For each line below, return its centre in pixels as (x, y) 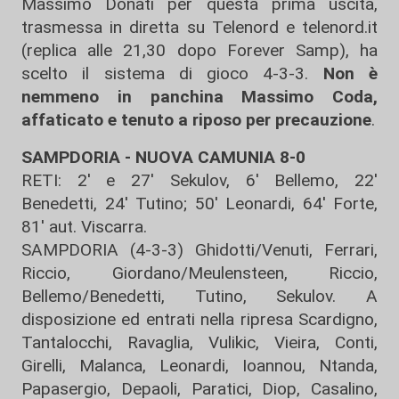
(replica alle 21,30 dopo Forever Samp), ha (199, 50)
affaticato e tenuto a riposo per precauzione (196, 120)
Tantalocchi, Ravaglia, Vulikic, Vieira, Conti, (199, 342)
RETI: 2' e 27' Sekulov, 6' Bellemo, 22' (199, 180)
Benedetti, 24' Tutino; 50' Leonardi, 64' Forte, (199, 204)
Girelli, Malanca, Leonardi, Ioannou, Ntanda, (199, 366)
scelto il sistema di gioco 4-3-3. (172, 73)
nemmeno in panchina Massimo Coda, (199, 97)
